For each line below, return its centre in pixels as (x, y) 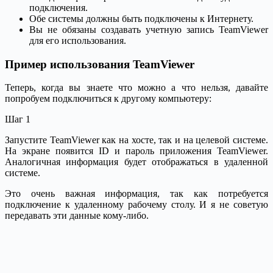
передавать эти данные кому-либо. (77, 216)
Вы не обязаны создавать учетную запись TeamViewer (149, 29)
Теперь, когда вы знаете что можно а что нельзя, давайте (136, 88)
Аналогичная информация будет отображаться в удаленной (136, 162)
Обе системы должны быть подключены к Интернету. (141, 18)
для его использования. (78, 40)
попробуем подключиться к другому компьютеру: (108, 99)
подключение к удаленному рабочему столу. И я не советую (136, 205)
